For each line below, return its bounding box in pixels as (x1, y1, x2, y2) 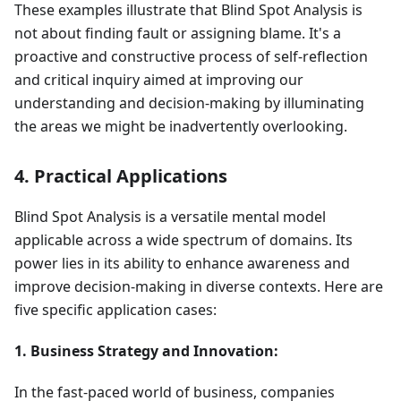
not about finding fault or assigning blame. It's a (14, 23, 341, 44)
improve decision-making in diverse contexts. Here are (14, 277, 383, 297)
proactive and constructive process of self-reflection (14, 47, 368, 67)
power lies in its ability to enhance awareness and (14, 253, 350, 274)
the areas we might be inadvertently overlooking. (14, 116, 347, 137)
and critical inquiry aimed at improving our (14, 70, 303, 90)
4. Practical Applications (14, 164, 227, 189)
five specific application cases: (14, 300, 217, 320)
